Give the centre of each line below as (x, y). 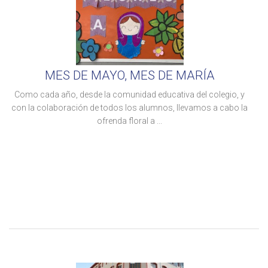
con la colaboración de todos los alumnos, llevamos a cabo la (130, 108)
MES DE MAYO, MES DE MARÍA (130, 75)
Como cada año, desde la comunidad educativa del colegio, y (130, 95)
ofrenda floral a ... (130, 121)
